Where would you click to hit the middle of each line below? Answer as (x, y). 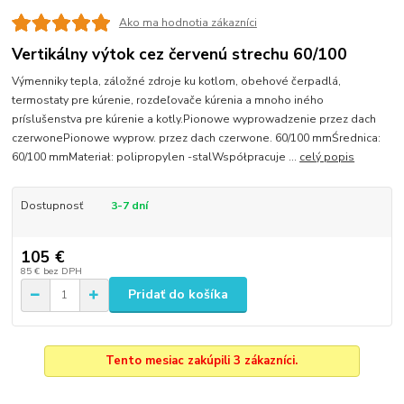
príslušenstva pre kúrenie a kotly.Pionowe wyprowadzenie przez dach (194, 119)
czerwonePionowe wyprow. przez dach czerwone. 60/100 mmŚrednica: (197, 138)
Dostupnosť (51, 206)
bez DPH (62, 271)
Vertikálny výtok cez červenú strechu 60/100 (180, 54)
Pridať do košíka (178, 295)
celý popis (327, 157)
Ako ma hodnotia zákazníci (188, 23)
